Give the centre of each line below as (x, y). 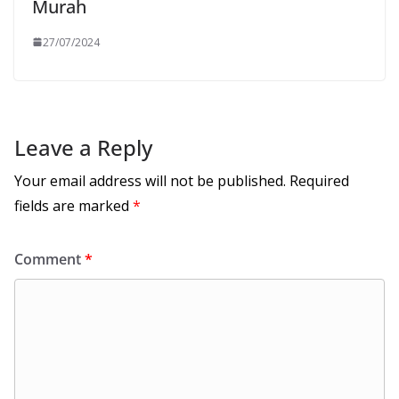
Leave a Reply (83, 147)
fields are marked (73, 205)
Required (319, 180)
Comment (49, 259)
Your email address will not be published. (150, 180)
